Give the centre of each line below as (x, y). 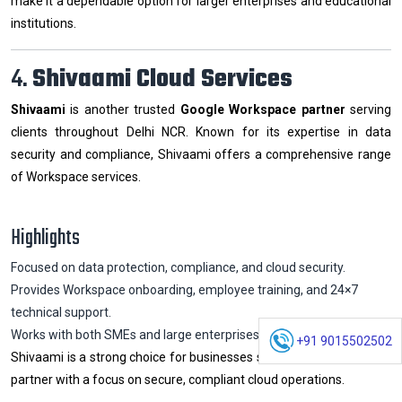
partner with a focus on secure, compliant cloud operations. (178, 380)
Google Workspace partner (262, 110)
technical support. (61, 313)
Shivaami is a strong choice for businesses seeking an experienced (201, 358)
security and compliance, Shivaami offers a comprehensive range (201, 155)
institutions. (44, 24)
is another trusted (123, 110)
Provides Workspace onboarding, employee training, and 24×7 (184, 290)
